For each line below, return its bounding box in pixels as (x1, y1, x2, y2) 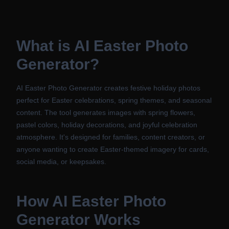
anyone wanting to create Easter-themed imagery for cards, (16, 145, 209, 153)
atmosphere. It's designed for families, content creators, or (16, 133, 205, 141)
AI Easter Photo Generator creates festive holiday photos (16, 84, 200, 92)
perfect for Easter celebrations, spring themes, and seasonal (16, 96, 212, 104)
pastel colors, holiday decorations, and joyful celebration (16, 121, 197, 129)
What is (16, 37, 74, 54)
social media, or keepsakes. (16, 157, 106, 166)
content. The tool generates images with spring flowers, (16, 108, 195, 117)
